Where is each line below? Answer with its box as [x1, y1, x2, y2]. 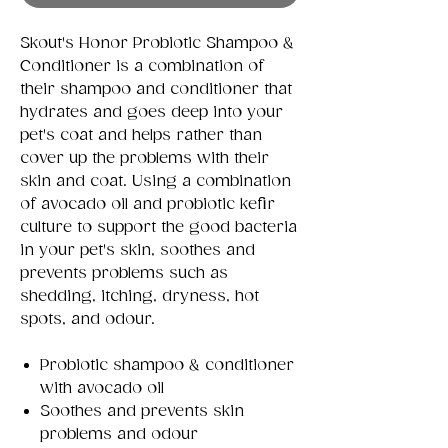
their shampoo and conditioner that [20, 79, 292, 99]
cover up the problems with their [20, 148, 269, 168]
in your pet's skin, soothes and [20, 240, 255, 260]
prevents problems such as [20, 263, 228, 283]
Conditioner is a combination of [20, 56, 264, 76]
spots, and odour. [20, 309, 155, 329]
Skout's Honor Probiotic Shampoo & [20, 33, 294, 53]
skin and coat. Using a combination [20, 171, 291, 191]
